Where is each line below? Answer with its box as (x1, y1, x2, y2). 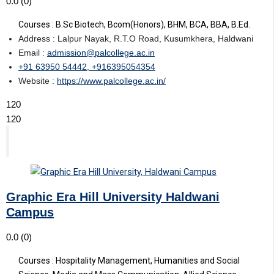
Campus (6, 205, 54, 219)
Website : (18, 75, 57, 86)
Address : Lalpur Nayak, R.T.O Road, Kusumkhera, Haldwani (18, 33, 253, 43)
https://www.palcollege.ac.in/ (57, 75, 166, 86)
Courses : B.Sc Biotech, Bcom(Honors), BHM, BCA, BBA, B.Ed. (18, 19, 250, 29)
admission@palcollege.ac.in (47, 47, 155, 57)
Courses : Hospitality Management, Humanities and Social (18, 255, 240, 265)
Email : (18, 47, 47, 57)
